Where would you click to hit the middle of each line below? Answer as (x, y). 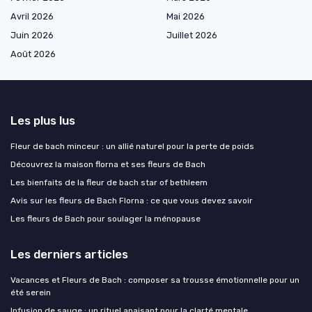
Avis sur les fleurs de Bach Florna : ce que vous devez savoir (132, 200)
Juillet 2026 (192, 35)
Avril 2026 (32, 16)
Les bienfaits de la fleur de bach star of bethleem (109, 182)
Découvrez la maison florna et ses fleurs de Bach (108, 164)
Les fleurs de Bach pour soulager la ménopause (106, 218)
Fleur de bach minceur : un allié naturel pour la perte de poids (132, 146)
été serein (31, 292)
